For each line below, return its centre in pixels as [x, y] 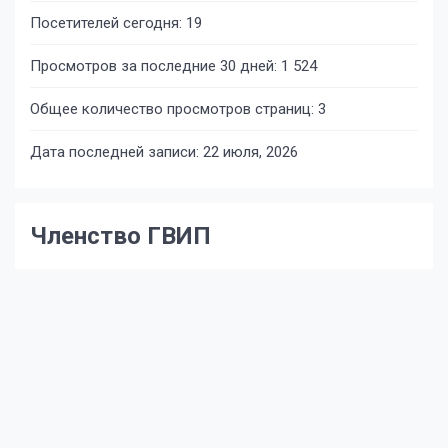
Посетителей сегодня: [108, 22]
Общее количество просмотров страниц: [174, 108]
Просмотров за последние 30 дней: [155, 65]
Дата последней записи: [116, 151]
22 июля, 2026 [250, 151]
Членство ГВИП [120, 235]
